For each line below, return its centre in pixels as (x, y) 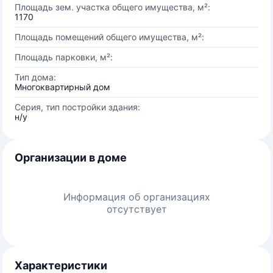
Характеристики (61, 265)
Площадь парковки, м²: (64, 57)
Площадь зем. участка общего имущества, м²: (112, 7)
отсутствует (136, 209)
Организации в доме (71, 158)
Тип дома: (35, 77)
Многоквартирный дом (62, 87)
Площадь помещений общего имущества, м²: (109, 37)
